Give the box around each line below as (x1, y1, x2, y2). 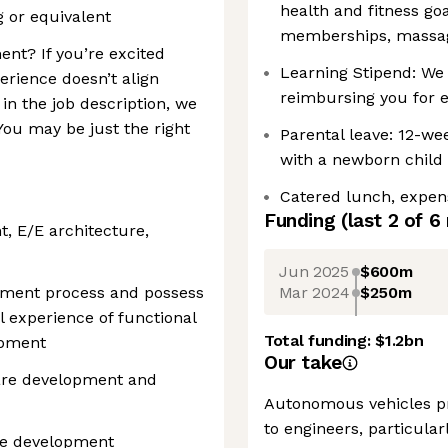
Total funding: (264, 331, 376, 350)
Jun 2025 (279, 261, 349, 281)
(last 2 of (340, 209, 429, 232)
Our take (264, 351, 342, 374)
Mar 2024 (278, 282, 350, 302)
